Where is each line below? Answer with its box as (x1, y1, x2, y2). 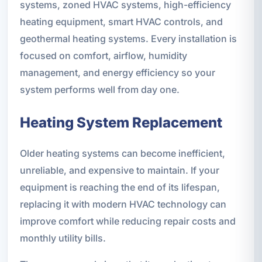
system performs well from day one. (19, 83, 180, 95)
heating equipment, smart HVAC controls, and (19, 15, 223, 27)
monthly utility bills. (19, 232, 106, 244)
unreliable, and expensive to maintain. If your (19, 164, 219, 176)
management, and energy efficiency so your (19, 66, 215, 78)
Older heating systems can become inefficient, (19, 147, 225, 159)
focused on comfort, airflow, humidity (19, 49, 187, 61)
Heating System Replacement (19, 113, 222, 131)
